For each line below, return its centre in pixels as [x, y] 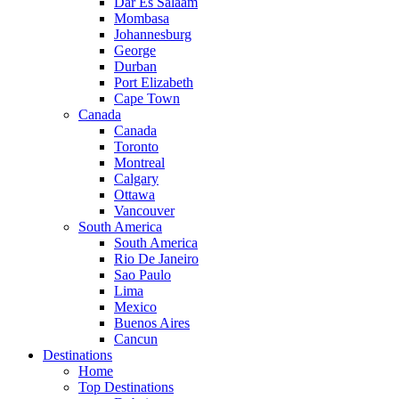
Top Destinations [126, 387]
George [135, 51]
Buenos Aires [152, 323]
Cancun [136, 339]
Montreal [139, 163]
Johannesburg [153, 35]
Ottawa [134, 195]
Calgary [136, 179]
